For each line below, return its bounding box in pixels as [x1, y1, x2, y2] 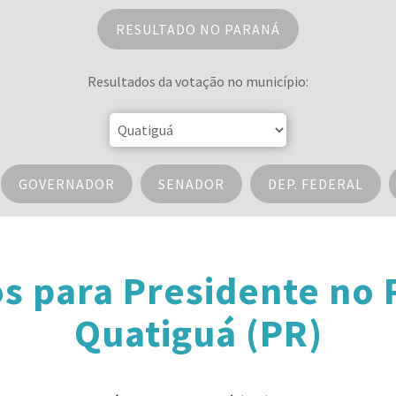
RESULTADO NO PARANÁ [116, 20, 280, 38]
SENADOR [157, 175, 225, 193]
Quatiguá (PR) [73, 308, 323, 357]
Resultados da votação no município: [88, 72, 308, 90]
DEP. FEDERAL [267, 175, 363, 193]
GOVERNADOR [18, 175, 115, 193]
